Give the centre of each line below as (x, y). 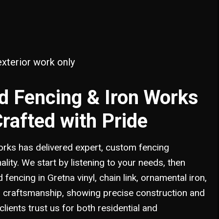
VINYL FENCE (70, 25)
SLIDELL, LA (138, 42)
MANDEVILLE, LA (145, 8)
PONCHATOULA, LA (150, 25)
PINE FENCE (67, 8)
